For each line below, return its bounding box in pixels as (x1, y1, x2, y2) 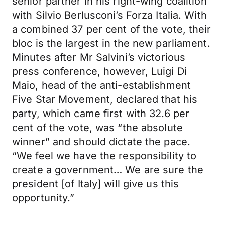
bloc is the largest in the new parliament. (12, 37, 210, 49)
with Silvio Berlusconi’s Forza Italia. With (12, 9, 207, 21)
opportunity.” (12, 192, 75, 204)
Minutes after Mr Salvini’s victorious (12, 51, 186, 63)
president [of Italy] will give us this (12, 178, 179, 190)
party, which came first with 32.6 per (12, 107, 190, 120)
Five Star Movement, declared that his (12, 93, 198, 105)
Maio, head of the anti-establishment (12, 79, 191, 91)
